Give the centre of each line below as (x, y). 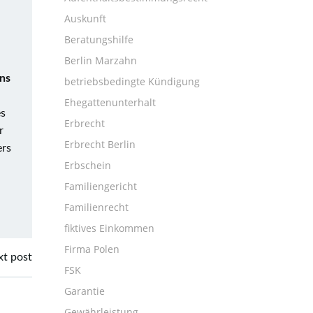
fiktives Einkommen (109, 228)
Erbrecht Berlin (100, 144)
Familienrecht (96, 207)
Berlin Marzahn (101, 60)
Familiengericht (101, 186)
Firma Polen (92, 249)
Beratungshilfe (99, 39)
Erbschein (88, 165)
